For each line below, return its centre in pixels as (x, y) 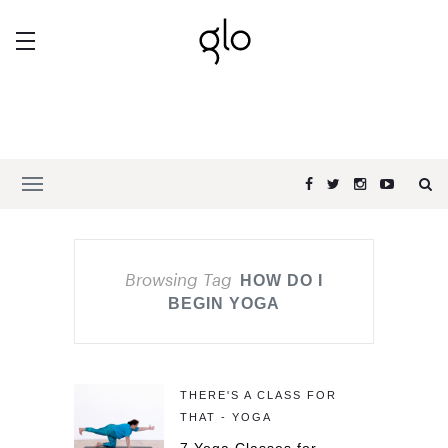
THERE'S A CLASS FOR (258, 395)
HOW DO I (281, 280)
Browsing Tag (178, 279)
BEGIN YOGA (224, 303)
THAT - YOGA (226, 417)
